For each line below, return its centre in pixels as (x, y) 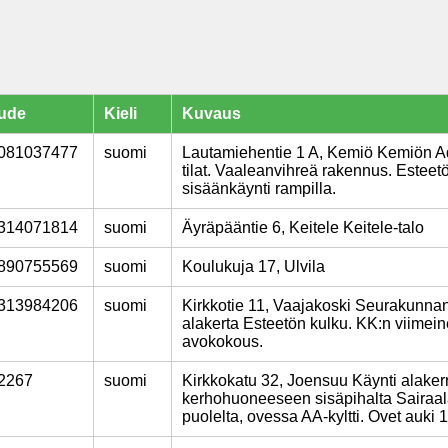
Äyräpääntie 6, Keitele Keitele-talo (303, 227)
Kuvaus (211, 113)
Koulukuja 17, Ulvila (253, 266)
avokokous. (222, 341)
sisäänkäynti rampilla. (259, 188)
